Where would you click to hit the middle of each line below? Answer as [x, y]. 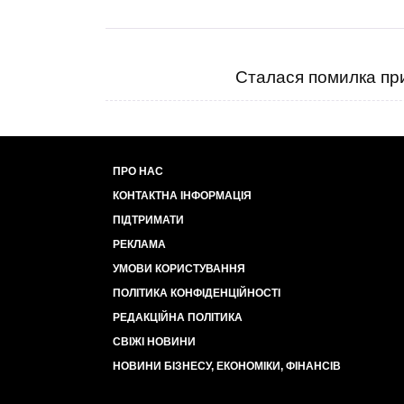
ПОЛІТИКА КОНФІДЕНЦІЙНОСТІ [197, 293]
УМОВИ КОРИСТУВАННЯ [179, 269]
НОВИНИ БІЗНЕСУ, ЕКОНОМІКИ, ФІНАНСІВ [227, 366]
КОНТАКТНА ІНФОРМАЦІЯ [182, 196]
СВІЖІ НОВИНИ [154, 342]
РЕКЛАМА [139, 244]
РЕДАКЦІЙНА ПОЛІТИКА [178, 317]
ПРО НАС [138, 171]
